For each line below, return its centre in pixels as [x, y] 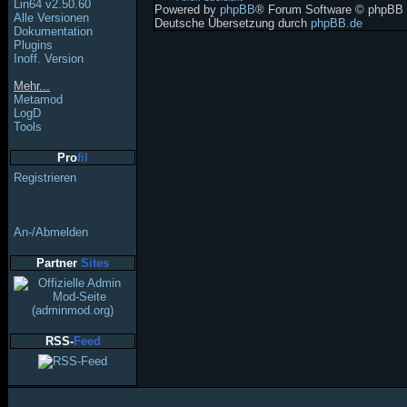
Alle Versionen [51, 18]
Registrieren [45, 178]
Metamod [38, 99]
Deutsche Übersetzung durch [233, 24]
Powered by [187, 10]
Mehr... [32, 86]
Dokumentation [53, 31]
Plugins [33, 45]
